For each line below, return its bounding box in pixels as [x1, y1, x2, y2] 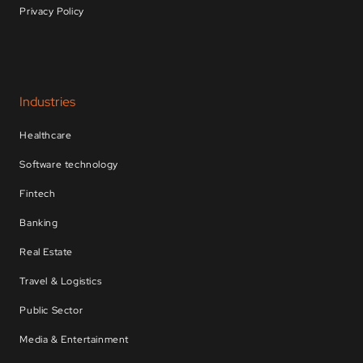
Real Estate [19, 246, 74, 258]
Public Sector [19, 304, 83, 317]
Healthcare [19, 129, 72, 142]
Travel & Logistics [19, 275, 102, 288]
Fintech [19, 187, 56, 200]
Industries [19, 93, 76, 110]
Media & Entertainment [19, 333, 130, 346]
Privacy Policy [19, 5, 84, 18]
